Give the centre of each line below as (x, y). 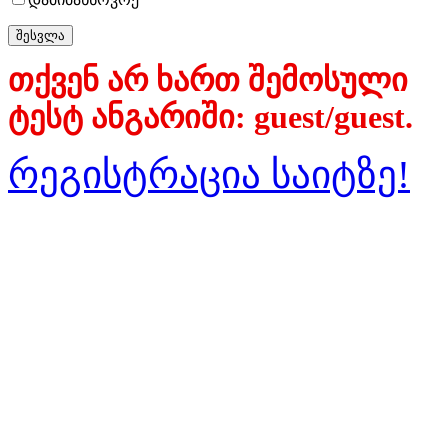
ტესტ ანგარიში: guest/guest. (210, 117)
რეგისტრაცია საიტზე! (209, 174)
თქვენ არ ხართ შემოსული (208, 80)
